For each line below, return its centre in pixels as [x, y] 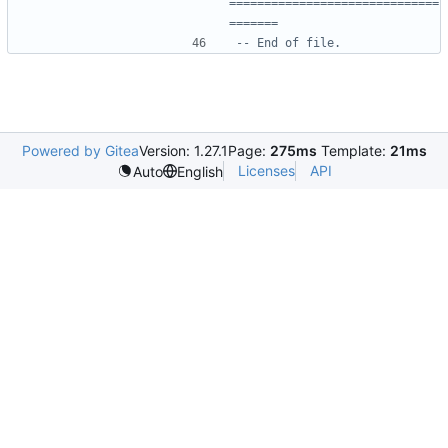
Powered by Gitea [80, 150]
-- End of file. [288, 42]
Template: [353, 150]
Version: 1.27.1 [183, 150]
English [199, 171]
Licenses [266, 170]
